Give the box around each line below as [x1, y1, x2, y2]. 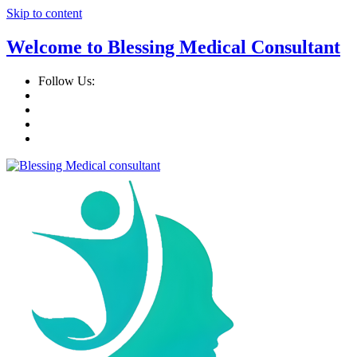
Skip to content [6, 6, 82, 20]
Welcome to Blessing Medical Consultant [6, 36, 340, 57]
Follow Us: [38, 73, 95, 88]
